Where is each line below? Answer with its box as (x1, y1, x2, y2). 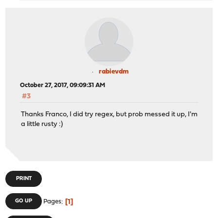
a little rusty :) (21, 120, 63, 128)
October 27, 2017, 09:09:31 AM (20, 82, 106, 89)
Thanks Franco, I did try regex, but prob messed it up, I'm (21, 110, 198, 118)
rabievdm (98, 68, 128, 76)
